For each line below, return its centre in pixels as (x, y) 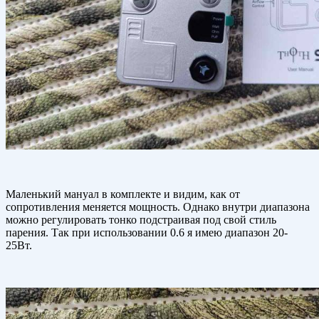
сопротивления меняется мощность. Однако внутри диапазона (158, 207)
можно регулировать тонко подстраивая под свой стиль (141, 220)
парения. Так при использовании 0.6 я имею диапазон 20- (147, 233)
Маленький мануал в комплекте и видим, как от (123, 194)
